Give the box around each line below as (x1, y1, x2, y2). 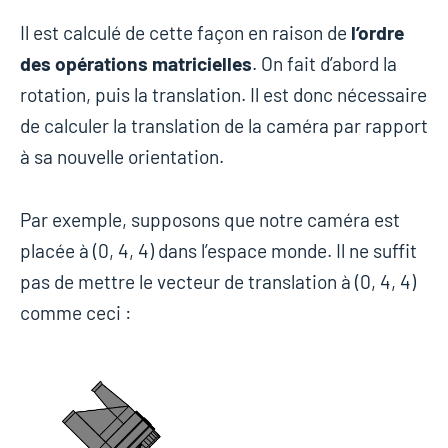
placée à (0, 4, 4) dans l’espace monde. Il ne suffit (20, 238, 417, 262)
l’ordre (351, 20, 404, 44)
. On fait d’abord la (252, 51, 397, 75)
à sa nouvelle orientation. (20, 144, 224, 168)
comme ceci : (20, 300, 132, 324)
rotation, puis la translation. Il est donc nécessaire (20, 82, 427, 106)
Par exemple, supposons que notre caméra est (20, 207, 400, 231)
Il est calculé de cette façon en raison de (20, 20, 351, 44)
